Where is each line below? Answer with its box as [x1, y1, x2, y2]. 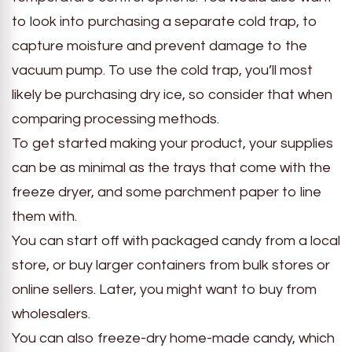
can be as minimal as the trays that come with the [12, 160, 331, 176]
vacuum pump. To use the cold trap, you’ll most [12, 63, 313, 79]
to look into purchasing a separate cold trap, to [12, 14, 317, 30]
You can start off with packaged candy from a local [12, 233, 340, 249]
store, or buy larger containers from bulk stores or [12, 258, 330, 273]
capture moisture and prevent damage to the [12, 38, 307, 54]
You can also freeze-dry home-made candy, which [12, 331, 335, 346]
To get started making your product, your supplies [12, 136, 333, 152]
